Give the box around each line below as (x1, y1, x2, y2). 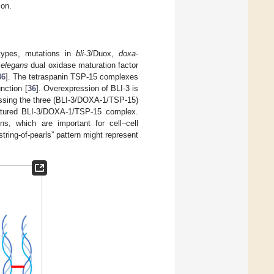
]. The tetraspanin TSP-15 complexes (6, 72, 138, 82)
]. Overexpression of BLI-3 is (35, 84, 139, 94)
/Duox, (91, 49, 119, 59)
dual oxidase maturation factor (28, 61, 138, 70)
